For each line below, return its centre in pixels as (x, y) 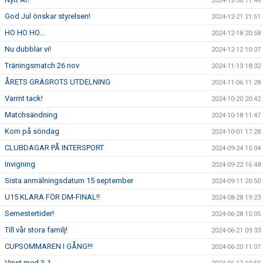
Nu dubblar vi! (28, 49)
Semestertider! (29, 213)
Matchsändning (31, 115)
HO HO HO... (25, 33)
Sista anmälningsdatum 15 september (69, 181)
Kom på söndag (32, 131)
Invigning (20, 164)
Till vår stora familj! (36, 230)
